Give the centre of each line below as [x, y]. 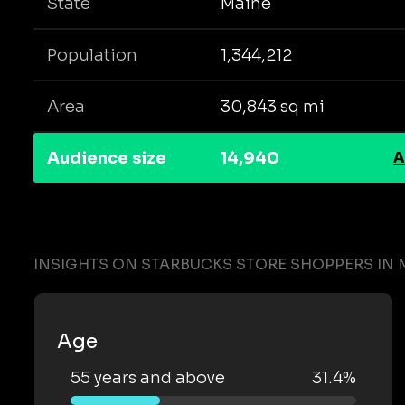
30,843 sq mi [272, 106]
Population [92, 55]
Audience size [107, 158]
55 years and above [148, 378]
